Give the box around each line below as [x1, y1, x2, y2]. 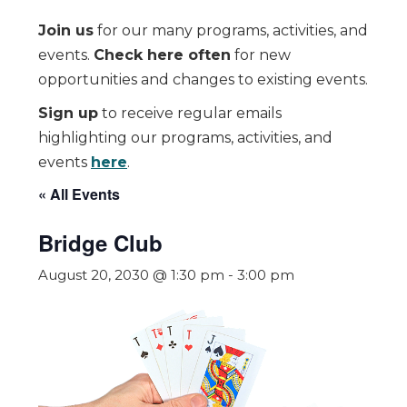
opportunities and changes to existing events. [38, 71, 368, 88]
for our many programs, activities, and [94, 22, 368, 39]
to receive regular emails [98, 104, 282, 122]
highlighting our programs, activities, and [38, 129, 333, 146]
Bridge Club [38, 227, 163, 258]
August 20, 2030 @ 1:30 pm [38, 266, 224, 283]
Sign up [38, 104, 98, 122]
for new [231, 46, 291, 64]
